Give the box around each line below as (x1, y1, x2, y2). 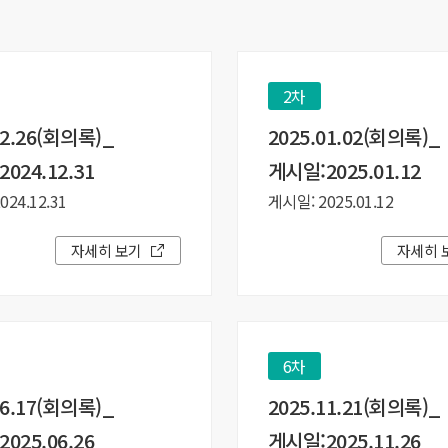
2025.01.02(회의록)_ (267, 122, 441, 151)
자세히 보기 (70, 240, 142, 261)
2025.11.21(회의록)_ (267, 392, 441, 421)
